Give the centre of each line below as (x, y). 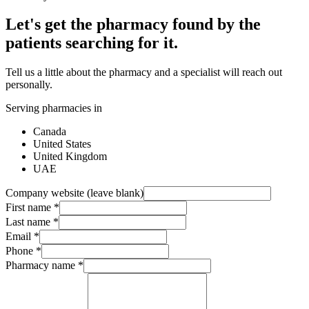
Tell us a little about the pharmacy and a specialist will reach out (144, 72)
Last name (28, 222)
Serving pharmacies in (54, 108)
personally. (29, 85)
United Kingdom (70, 157)
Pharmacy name (40, 266)
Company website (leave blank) (74, 193)
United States (62, 144)
